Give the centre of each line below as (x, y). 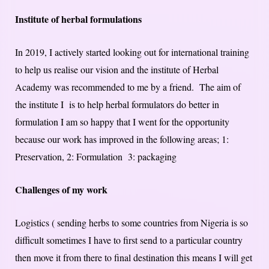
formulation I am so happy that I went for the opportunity (122, 121)
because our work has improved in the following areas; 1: (122, 139)
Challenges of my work (61, 189)
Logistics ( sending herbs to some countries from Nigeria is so (131, 222)
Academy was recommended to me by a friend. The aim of (128, 86)
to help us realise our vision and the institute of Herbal (117, 69)
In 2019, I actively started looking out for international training (132, 52)
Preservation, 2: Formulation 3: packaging (96, 156)
